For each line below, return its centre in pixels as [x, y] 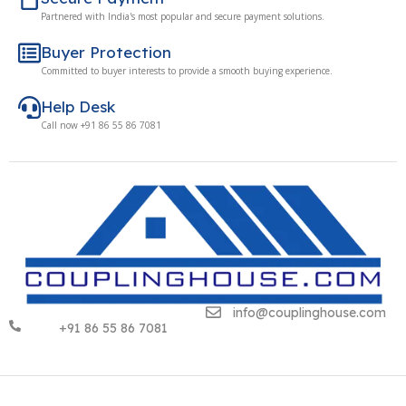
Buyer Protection [106, 53]
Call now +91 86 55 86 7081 [101, 126]
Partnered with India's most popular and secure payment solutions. [183, 17]
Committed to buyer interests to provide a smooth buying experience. [187, 71]
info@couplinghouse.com [309, 312]
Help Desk [78, 107]
